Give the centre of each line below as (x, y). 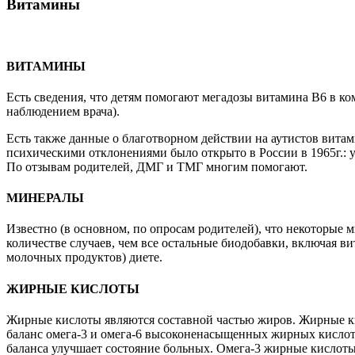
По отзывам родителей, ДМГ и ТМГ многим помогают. (157, 166)
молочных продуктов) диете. (84, 258)
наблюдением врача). (63, 111)
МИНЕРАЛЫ (45, 198)
